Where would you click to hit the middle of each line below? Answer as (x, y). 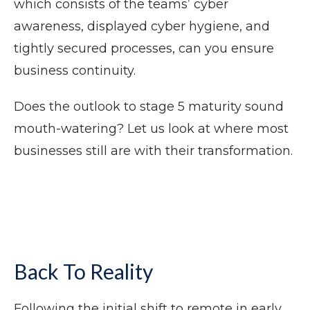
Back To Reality (83, 272)
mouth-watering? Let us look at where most (151, 129)
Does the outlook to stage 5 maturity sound (149, 107)
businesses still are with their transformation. (153, 151)
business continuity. (75, 71)
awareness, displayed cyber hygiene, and (142, 27)
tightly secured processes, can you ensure (144, 49)
